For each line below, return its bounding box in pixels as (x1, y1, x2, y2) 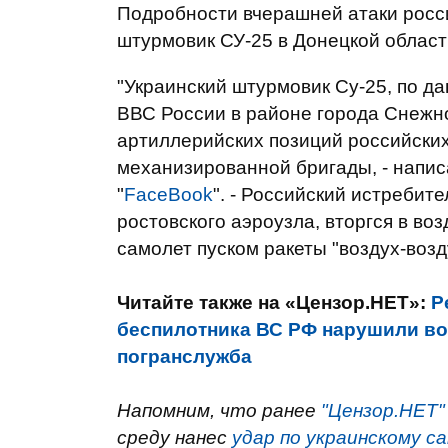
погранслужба (117, 346, 252, 367)
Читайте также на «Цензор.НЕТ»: (117, 292, 431, 313)
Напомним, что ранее (117, 400, 321, 421)
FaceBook (124, 184, 213, 205)
